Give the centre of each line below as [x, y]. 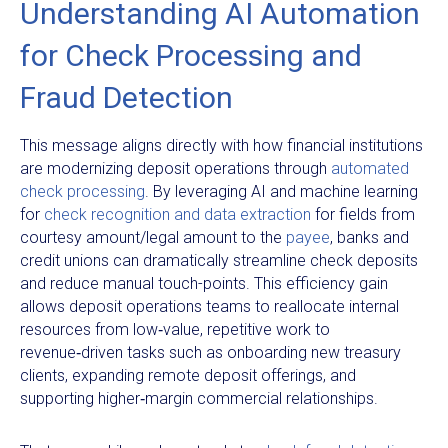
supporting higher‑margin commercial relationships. [199, 398]
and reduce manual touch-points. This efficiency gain [204, 283]
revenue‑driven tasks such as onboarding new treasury [210, 352]
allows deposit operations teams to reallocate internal [209, 306]
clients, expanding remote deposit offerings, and [188, 375]
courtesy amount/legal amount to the [153, 237]
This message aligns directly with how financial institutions [221, 145]
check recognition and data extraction [177, 214]
